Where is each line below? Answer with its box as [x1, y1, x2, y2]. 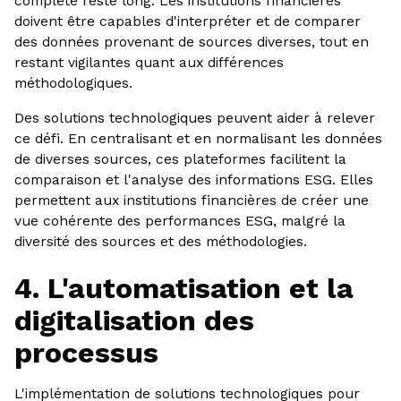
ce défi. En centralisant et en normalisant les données [13, 129, 382, 147]
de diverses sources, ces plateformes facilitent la [13, 149, 346, 167]
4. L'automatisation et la [13, 271, 354, 306]
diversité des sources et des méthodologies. [13, 232, 307, 250]
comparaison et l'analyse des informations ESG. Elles [13, 170, 373, 188]
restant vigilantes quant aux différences [13, 54, 284, 72]
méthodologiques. [13, 74, 132, 92]
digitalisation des [13, 303, 254, 338]
